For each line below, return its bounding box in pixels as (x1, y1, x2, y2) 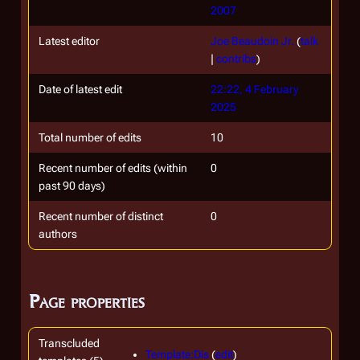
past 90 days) (39, 179, 105, 192)
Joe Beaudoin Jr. (211, 35, 294, 47)
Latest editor (39, 35, 100, 47)
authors (39, 227, 77, 240)
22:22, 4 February (211, 83, 298, 96)
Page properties (29, 289, 145, 313)
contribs (216, 52, 256, 65)
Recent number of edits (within (39, 162, 187, 174)
